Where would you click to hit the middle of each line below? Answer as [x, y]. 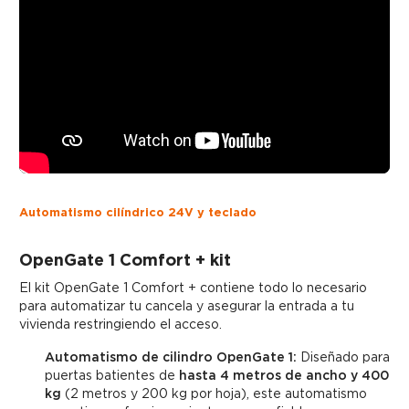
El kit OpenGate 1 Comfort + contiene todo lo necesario [193, 288]
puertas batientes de [112, 376]
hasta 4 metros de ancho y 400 [284, 376]
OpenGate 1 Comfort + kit [125, 260]
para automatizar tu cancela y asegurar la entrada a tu [187, 306]
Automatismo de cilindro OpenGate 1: [171, 357]
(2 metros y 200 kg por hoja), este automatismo [214, 394]
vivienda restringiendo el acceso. [121, 325]
